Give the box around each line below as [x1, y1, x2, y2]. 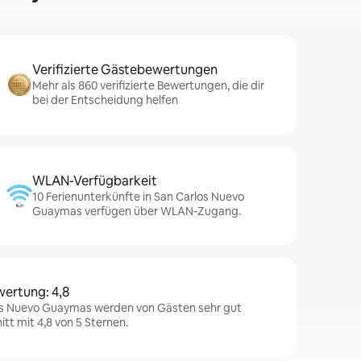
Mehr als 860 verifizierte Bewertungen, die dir [32, 78, 264, 93]
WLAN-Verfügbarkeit [32, 172, 157, 189]
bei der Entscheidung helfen [32, 93, 178, 107]
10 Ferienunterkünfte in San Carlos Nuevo [32, 189, 244, 204]
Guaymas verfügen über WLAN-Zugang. [32, 204, 241, 218]
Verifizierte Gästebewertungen [32, 61, 218, 78]
